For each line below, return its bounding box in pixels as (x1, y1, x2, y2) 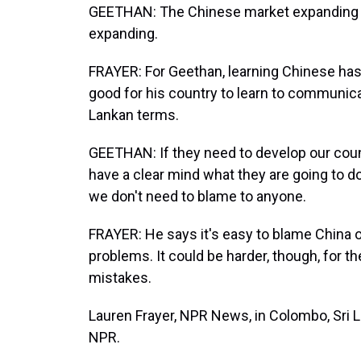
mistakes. (89, 269, 151, 286)
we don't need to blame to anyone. (89, 188, 306, 205)
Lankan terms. (89, 106, 179, 123)
